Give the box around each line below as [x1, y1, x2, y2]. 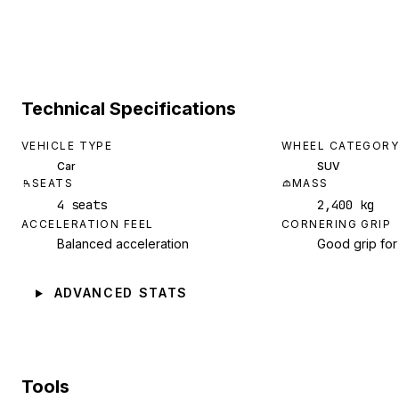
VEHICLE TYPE [21, 139, 113, 153]
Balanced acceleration [57, 236, 189, 252]
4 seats [57, 197, 107, 214]
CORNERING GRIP [281, 217, 392, 232]
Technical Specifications [21, 97, 236, 119]
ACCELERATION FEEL [21, 217, 154, 232]
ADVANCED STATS [53, 285, 189, 301]
